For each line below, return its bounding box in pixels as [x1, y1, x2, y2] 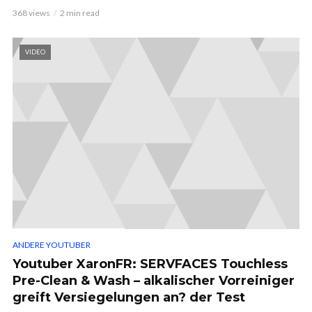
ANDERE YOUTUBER [13, 239, 91, 250]
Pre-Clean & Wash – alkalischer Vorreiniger [13, 272, 295, 288]
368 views [13, 8, 50, 19]
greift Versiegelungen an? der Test [13, 289, 245, 305]
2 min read [60, 8, 100, 19]
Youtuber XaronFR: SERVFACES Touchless [13, 256, 288, 272]
